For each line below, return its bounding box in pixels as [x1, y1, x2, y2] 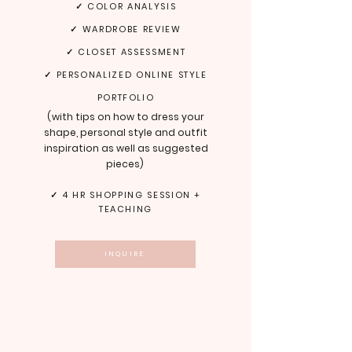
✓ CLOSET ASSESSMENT [65, 46, 186, 58]
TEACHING [98, 203, 153, 215]
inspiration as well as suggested [43, 141, 208, 155]
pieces [106, 157, 141, 170]
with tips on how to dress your [52, 110, 205, 123]
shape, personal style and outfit [44, 126, 207, 139]
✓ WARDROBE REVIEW [70, 23, 181, 35]
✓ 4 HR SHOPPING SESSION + [49, 189, 202, 201]
